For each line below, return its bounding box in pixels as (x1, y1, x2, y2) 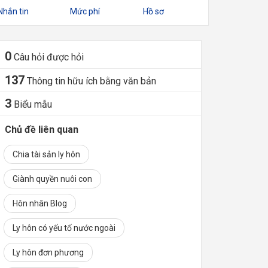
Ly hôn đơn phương (12, 247, 84, 257)
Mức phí (70, 6, 100, 16)
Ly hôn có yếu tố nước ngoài (12, 223, 115, 233)
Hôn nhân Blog (12, 198, 67, 208)
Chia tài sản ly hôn (12, 149, 80, 159)
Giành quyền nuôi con (12, 173, 92, 184)
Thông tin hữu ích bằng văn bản (27, 75, 156, 87)
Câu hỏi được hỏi (14, 51, 84, 63)
